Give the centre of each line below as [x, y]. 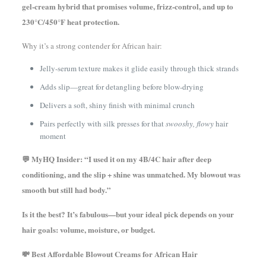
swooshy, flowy [189, 123]
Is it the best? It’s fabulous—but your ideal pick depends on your [128, 214]
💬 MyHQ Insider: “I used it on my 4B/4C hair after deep [116, 159]
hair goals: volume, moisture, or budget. [88, 229]
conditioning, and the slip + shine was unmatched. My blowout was [131, 174]
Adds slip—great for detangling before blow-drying [121, 87]
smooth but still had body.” [66, 190]
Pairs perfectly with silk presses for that [102, 123]
